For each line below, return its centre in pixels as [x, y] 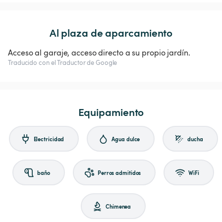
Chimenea [118, 206]
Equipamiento [111, 112]
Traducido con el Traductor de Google [63, 62]
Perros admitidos [119, 172]
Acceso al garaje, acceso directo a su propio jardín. [99, 53]
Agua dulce [126, 139]
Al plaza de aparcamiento [111, 32]
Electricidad [49, 139]
